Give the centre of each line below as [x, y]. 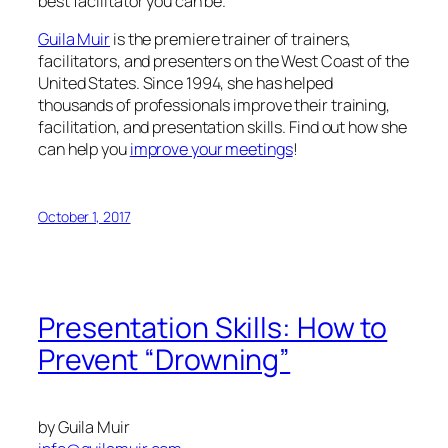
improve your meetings [211, 149]
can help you [84, 149]
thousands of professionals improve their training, [214, 105]
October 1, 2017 [84, 216]
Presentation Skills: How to [213, 327]
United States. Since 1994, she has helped [185, 83]
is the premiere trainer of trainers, [231, 39]
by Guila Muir [84, 426]
